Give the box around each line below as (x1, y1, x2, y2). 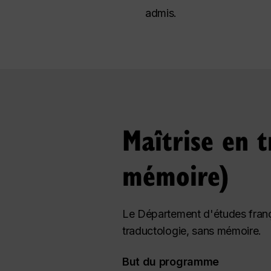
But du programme (122, 255, 219, 268)
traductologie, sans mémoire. (122, 224, 262, 237)
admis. (145, 6, 177, 19)
